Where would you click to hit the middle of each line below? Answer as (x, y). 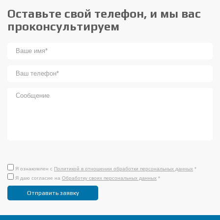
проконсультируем (63, 26)
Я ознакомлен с (35, 168)
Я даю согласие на (39, 178)
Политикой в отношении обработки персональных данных (124, 168)
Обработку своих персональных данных (109, 178)
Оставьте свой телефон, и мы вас (104, 13)
